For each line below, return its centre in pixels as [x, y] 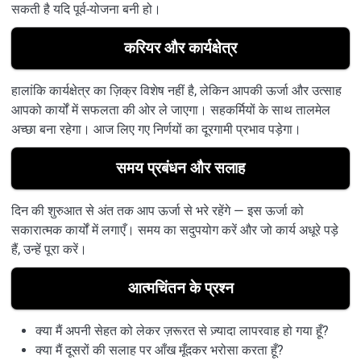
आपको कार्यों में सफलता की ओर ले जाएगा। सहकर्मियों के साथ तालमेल [171, 110]
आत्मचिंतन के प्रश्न [180, 288]
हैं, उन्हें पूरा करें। [49, 249]
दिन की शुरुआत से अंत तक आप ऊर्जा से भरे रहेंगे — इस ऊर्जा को [158, 210]
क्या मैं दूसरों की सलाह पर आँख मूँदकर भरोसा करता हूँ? [160, 350]
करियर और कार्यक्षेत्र [180, 48]
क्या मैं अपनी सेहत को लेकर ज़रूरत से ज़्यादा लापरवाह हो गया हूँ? [182, 330]
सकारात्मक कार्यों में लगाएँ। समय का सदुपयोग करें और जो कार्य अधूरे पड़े [175, 230]
